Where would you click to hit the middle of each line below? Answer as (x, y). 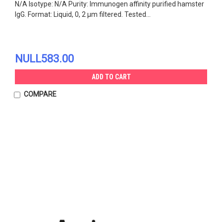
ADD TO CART (111, 77)
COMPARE (40, 94)
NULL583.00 (44, 58)
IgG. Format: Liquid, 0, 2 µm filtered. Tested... (83, 14)
